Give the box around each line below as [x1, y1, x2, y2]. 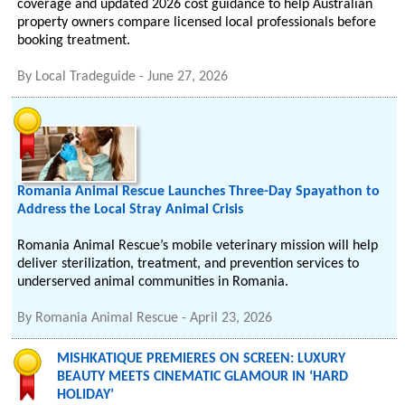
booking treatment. [17, 33, 131, 48]
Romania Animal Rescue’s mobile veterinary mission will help [17, 239, 379, 253]
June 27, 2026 [147, 70, 229, 84]
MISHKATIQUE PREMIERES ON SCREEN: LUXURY [57, 352, 346, 366]
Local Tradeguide [35, 70, 137, 84]
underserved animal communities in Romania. [17, 275, 289, 289]
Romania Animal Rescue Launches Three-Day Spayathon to [17, 184, 381, 199]
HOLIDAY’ [57, 388, 115, 402]
